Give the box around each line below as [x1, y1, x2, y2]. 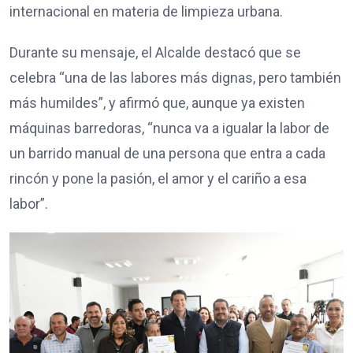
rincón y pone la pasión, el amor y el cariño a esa [9, 169, 307, 187]
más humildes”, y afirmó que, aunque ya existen [9, 94, 305, 111]
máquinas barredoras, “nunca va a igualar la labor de [9, 119, 329, 136]
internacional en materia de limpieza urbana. [9, 2, 283, 20]
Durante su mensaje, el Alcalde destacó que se [9, 43, 301, 61]
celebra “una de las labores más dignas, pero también [9, 69, 341, 86]
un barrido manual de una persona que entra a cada [9, 144, 325, 162]
